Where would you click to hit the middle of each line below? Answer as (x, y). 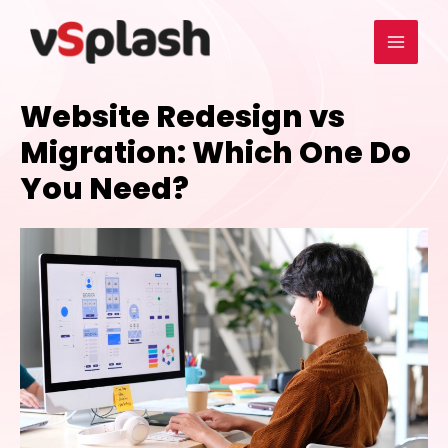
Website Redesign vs (182, 117)
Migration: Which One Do (215, 153)
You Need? (104, 189)
